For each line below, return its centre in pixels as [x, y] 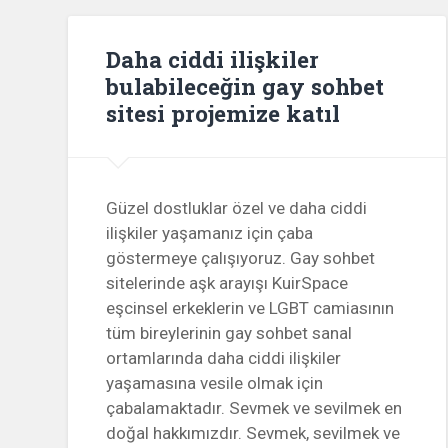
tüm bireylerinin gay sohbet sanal [229, 332]
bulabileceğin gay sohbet [245, 85]
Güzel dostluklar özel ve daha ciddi [237, 207]
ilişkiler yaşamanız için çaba [210, 232]
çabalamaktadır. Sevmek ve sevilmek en [254, 407]
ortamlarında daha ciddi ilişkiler [224, 357]
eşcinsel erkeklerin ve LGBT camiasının [250, 307]
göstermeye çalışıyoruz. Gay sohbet [241, 257]
